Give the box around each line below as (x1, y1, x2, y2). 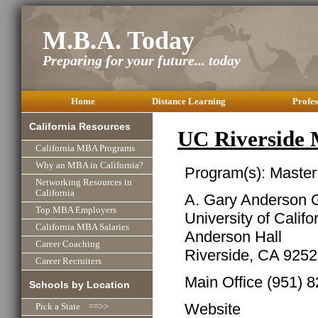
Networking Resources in (35, 177, 132, 188)
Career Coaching (35, 239, 100, 250)
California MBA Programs (35, 143, 135, 154)
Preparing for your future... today (43, 53, 241, 69)
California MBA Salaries (35, 222, 129, 233)
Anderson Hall (185, 227, 282, 246)
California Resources (29, 121, 131, 133)
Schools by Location (29, 278, 131, 290)
